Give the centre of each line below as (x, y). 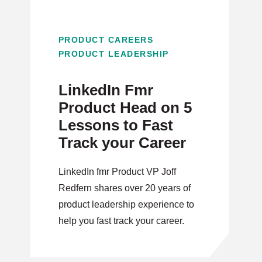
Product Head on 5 (125, 108)
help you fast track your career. (121, 221)
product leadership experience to (126, 204)
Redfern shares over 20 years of (124, 188)
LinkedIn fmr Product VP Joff (117, 172)
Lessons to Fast (116, 125)
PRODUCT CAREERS (106, 40)
